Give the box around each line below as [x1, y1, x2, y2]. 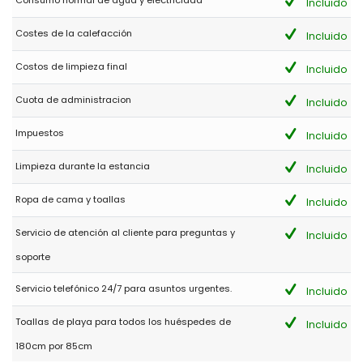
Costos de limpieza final [15, 60, 128, 73]
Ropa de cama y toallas [15, 193, 126, 206]
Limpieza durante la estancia [15, 160, 151, 173]
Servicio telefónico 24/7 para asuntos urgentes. [15, 282, 233, 295]
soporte [15, 250, 51, 263]
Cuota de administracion [15, 93, 132, 106]
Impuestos [15, 126, 65, 139]
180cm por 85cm [15, 340, 93, 352]
